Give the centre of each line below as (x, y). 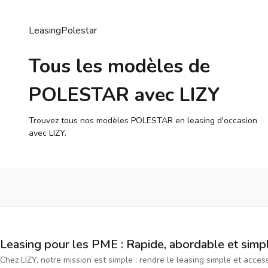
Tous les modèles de (119, 66)
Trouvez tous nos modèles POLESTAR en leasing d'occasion (143, 121)
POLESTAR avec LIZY (124, 95)
